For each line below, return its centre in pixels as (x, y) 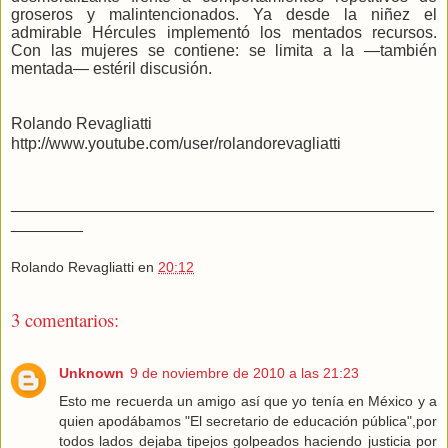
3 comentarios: (65, 320)
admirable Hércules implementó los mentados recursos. (224, 33)
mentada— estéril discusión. (111, 69)
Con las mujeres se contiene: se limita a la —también (224, 51)
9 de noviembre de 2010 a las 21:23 (244, 372)
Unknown (91, 372)
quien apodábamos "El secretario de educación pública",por (248, 420)
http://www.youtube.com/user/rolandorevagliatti (176, 144)
